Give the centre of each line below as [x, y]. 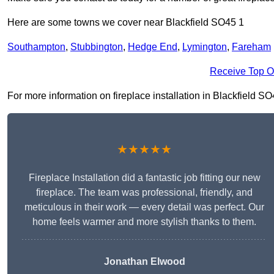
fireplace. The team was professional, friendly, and [144, 193]
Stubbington [97, 47]
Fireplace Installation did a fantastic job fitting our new [144, 178]
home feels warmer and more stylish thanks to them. [144, 222]
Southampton [36, 47]
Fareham [251, 47]
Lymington [205, 47]
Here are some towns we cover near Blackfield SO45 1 [126, 23]
